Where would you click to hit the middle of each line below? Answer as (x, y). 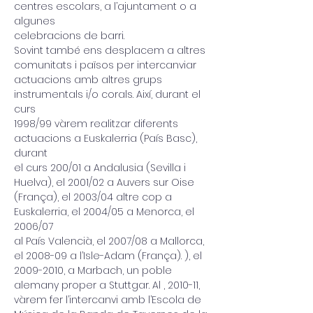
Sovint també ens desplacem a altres (111, 50)
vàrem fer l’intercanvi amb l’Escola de (109, 300)
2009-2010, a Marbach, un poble (94, 270)
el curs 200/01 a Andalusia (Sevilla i (101, 168)
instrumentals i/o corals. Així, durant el (109, 94)
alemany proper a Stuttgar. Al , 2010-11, (107, 285)
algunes (35, 21)
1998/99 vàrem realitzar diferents (97, 124)
